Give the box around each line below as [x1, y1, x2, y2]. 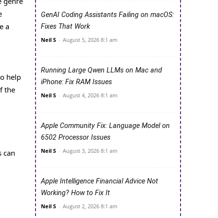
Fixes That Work [41, 22, 90, 31]
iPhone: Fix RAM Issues [41, 78, 112, 87]
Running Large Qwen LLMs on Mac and [41, 66, 162, 75]
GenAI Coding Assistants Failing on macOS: [41, 11, 174, 19]
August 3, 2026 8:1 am [63, 147, 117, 155]
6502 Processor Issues [41, 133, 110, 142]
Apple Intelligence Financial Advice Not [41, 177, 158, 186]
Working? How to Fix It [41, 189, 110, 198]
